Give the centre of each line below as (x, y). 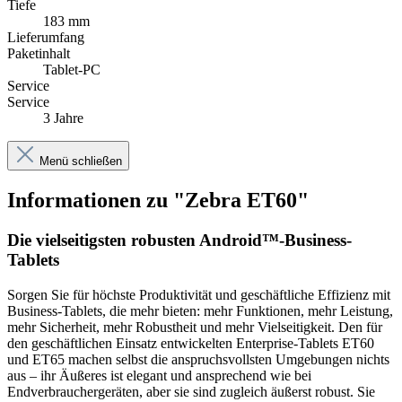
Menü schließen (81, 162)
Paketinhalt (39, 54)
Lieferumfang (46, 38)
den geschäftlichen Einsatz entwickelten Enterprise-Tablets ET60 (191, 343)
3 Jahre (63, 118)
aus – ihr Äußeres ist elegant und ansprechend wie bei (159, 375)
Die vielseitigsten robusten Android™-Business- (179, 240)
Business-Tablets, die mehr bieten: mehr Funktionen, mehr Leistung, (200, 310)
